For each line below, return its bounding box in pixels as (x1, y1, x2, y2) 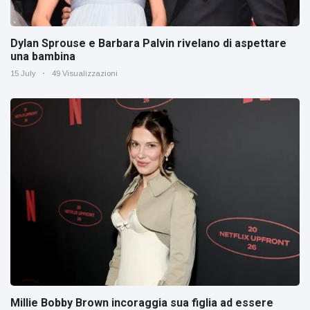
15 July (10, 69, 36, 77)
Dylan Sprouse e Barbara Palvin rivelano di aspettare (10, 36, 286, 50)
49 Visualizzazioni (52, 69, 118, 77)
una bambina (10, 49, 75, 63)
